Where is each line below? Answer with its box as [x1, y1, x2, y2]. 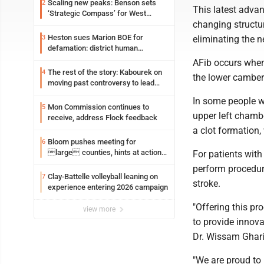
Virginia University [48, 19, 108, 28]
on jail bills [48, 159, 82, 167]
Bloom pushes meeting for [48, 137, 136, 146]
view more [83, 205, 117, 213]
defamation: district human [48, 44, 138, 52]
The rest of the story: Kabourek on [48, 68, 162, 77]
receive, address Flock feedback [48, 113, 157, 122]
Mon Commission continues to [48, 103, 149, 111]
